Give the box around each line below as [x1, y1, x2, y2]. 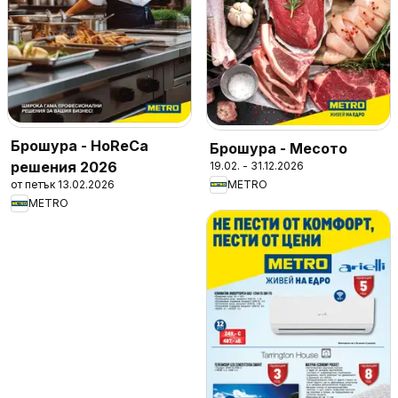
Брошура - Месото [210, 139, 347, 157]
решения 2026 [11, 157, 117, 176]
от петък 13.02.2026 [11, 177, 115, 191]
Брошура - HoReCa [11, 136, 148, 155]
